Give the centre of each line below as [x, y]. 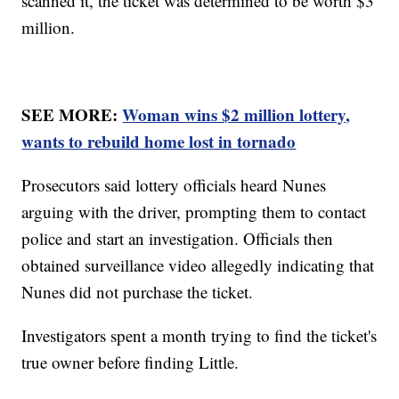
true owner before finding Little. [133, 362]
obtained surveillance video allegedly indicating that [198, 265]
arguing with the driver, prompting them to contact [194, 212]
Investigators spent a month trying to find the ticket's [199, 336]
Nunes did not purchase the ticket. [140, 292]
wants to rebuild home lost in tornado [159, 142]
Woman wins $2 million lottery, [236, 115]
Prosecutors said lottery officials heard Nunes [174, 185]
